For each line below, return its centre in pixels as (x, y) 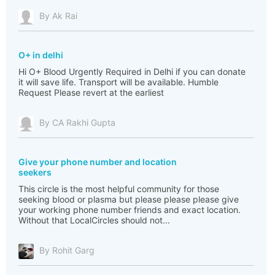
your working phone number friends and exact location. (130, 210)
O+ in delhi (41, 55)
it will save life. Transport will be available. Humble (118, 82)
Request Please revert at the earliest (91, 92)
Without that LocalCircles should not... (94, 220)
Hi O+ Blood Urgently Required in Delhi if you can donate (132, 72)
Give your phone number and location (98, 162)
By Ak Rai (58, 16)
